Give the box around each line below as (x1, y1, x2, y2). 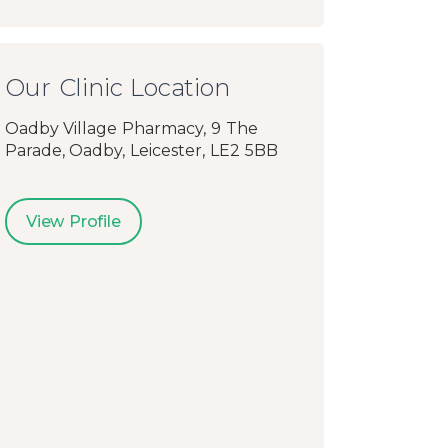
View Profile (25, 212, 121, 232)
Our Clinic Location (4, 73, 230, 103)
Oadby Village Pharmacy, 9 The (4, 119, 258, 139)
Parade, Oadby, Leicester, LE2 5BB (4, 141, 278, 161)
